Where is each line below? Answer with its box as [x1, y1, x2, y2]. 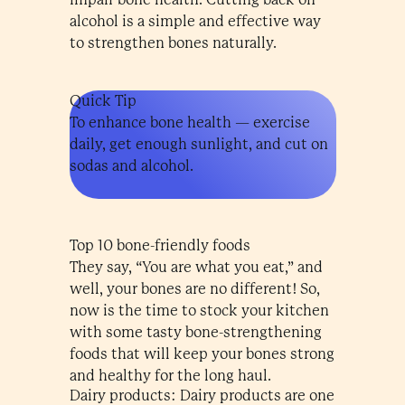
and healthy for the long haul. [69, 367, 274, 384]
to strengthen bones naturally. [69, 34, 279, 52]
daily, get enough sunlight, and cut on [69, 136, 328, 153]
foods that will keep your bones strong [69, 345, 334, 363]
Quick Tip [69, 92, 137, 109]
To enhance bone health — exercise [69, 114, 310, 131]
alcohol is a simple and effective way [69, 13, 321, 30]
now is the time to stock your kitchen [69, 302, 329, 319]
